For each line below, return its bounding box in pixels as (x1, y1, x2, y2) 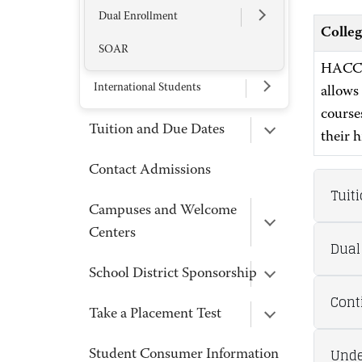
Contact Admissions (89, 163, 211, 178)
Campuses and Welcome (89, 204, 237, 218)
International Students (94, 82, 200, 94)
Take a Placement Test (89, 307, 221, 322)
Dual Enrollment (99, 11, 178, 23)
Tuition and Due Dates (89, 123, 225, 137)
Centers (89, 226, 136, 241)
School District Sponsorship (89, 267, 257, 281)
